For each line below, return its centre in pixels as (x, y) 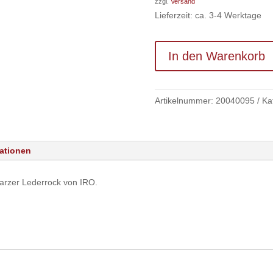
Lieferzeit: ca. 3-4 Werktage (208, 16)
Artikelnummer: (185, 100)
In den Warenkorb (216, 56)
